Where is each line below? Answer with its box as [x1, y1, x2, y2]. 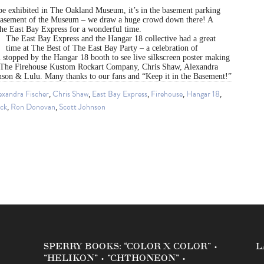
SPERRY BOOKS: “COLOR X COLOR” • [44, 239, 219, 253]
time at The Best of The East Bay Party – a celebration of [6, 44, 198, 53]
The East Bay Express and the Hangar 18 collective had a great [6, 34, 216, 44]
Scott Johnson [59, 101, 105, 114]
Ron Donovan [11, 101, 55, 114]
